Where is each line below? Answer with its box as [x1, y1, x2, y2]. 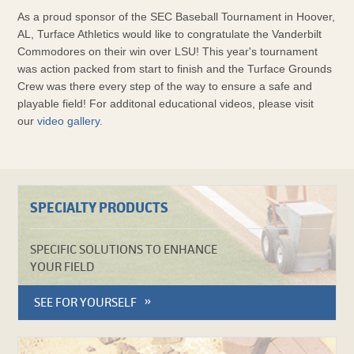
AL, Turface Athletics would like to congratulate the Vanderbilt [17, 27, 322, 40]
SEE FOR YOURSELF [33, 293, 137, 311]
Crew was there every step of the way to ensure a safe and [17, 79, 312, 92]
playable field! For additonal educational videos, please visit [17, 96, 314, 110]
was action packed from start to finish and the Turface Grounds [17, 62, 332, 75]
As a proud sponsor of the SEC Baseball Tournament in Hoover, [17, 9, 335, 23]
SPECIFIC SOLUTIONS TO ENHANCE [29, 240, 217, 258]
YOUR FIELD [29, 258, 94, 275]
